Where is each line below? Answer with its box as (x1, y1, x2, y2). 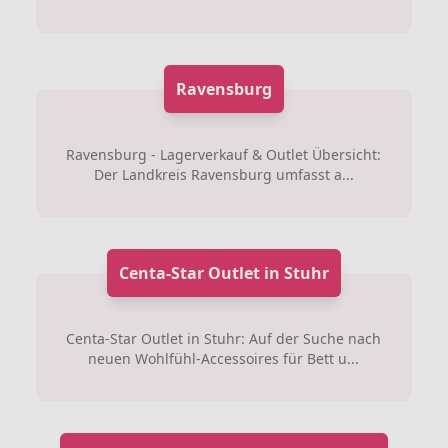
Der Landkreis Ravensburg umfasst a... (93, 164, 354, 184)
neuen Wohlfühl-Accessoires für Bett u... (88, 348, 360, 368)
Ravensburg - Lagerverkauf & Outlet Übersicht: (66, 144, 382, 164)
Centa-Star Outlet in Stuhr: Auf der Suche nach (66, 328, 382, 348)
